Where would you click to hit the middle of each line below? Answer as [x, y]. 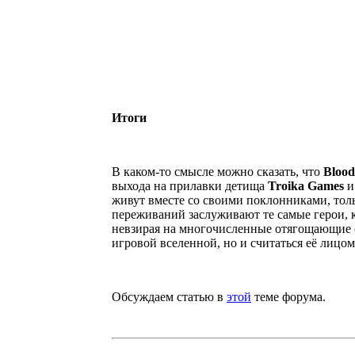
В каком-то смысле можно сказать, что [218, 171]
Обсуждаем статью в [169, 296]
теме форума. [288, 296]
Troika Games [306, 185]
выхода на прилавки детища [190, 185]
